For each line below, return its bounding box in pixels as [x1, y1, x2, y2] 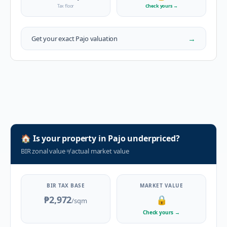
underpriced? [125, 133, 180, 144]
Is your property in [30, 133, 108, 144]
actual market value [70, 146, 129, 156]
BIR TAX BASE [47, 182, 85, 189]
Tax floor [57, 3, 74, 9]
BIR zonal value [21, 146, 67, 156]
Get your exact [31, 33, 76, 43]
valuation [88, 33, 118, 43]
